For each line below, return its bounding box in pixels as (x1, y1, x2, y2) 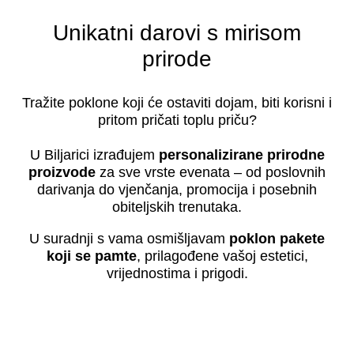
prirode (142, 47, 212, 71)
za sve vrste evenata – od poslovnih (96, 164, 326, 180)
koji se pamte (46, 248, 137, 264)
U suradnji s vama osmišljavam (29, 231, 229, 247)
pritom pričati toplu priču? (97, 112, 257, 128)
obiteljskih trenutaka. (112, 199, 242, 215)
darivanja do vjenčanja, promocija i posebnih (37, 182, 317, 198)
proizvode (28, 164, 96, 180)
